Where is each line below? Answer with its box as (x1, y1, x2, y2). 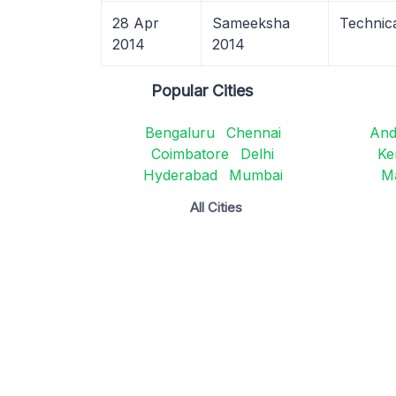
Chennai (225, 124, 281, 141)
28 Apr (112, 14, 159, 32)
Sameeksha (212, 14, 290, 32)
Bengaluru (144, 124, 215, 141)
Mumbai (228, 166, 283, 184)
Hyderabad (142, 166, 217, 184)
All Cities (190, 199, 243, 216)
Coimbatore (151, 145, 230, 163)
